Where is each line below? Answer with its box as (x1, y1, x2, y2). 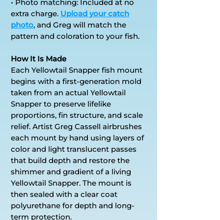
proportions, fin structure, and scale (11, 110, 143, 120)
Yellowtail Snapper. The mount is (11, 178, 132, 188)
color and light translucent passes (11, 144, 137, 154)
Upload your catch (60, 8, 129, 18)
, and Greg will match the (33, 20, 126, 29)
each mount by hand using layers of (11, 133, 144, 142)
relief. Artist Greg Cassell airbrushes (11, 121, 142, 131)
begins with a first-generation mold (11, 76, 141, 86)
